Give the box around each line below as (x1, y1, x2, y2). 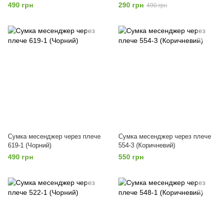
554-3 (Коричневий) (118, 142, 175, 149)
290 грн (118, 1, 144, 9)
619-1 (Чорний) (8, 142, 51, 149)
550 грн (118, 153, 144, 161)
